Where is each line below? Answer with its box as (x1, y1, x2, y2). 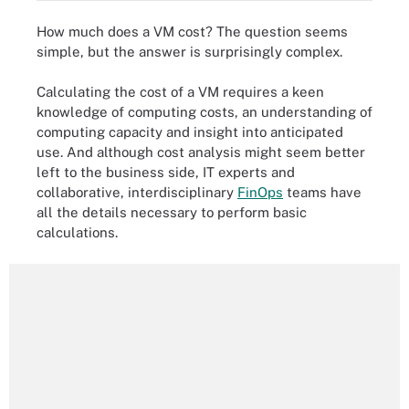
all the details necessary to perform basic (37, 204, 307, 220)
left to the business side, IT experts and (37, 164, 295, 180)
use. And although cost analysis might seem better (37, 144, 365, 160)
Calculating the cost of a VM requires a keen (37, 84, 324, 100)
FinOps (237, 184, 283, 200)
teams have (283, 184, 362, 200)
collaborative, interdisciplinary (37, 184, 237, 200)
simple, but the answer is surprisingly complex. (37, 43, 342, 59)
